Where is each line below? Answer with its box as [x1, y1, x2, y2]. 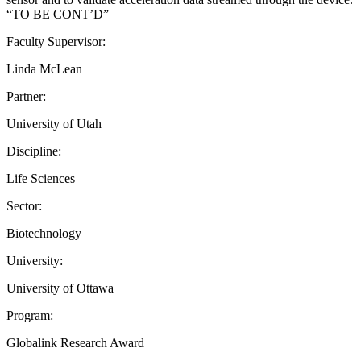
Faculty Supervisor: [6, 34, 106, 48]
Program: [6, 308, 53, 322]
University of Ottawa [6, 280, 114, 295]
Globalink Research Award [6, 335, 144, 350]
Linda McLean [6, 61, 82, 76]
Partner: [6, 89, 46, 103]
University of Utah [6, 116, 102, 131]
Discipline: [6, 143, 61, 158]
